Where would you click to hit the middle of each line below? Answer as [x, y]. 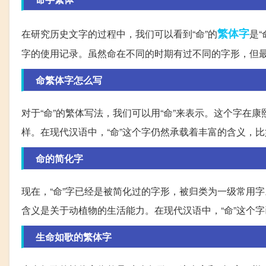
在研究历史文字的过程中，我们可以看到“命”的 [119, 34]
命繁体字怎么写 [69, 80]
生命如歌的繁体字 [74, 237]
